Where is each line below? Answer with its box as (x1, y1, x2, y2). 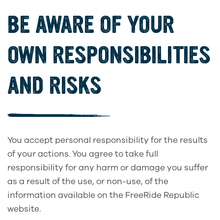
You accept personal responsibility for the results (7, 134, 208, 146)
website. (7, 203, 43, 215)
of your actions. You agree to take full (7, 148, 158, 160)
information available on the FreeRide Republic (7, 189, 199, 201)
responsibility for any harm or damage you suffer (7, 162, 208, 173)
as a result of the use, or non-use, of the (7, 175, 168, 187)
